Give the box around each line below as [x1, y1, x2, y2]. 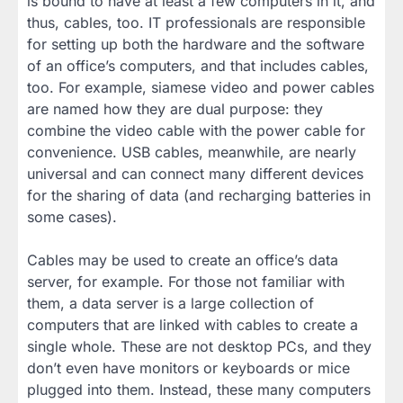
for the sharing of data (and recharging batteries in [27, 185, 371, 204]
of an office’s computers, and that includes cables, [27, 56, 369, 75]
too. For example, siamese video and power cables [27, 77, 374, 96]
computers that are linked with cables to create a [27, 315, 358, 334]
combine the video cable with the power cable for [27, 121, 365, 139]
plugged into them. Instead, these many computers [27, 380, 371, 399]
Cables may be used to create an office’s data [27, 250, 338, 269]
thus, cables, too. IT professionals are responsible [27, 13, 365, 31]
